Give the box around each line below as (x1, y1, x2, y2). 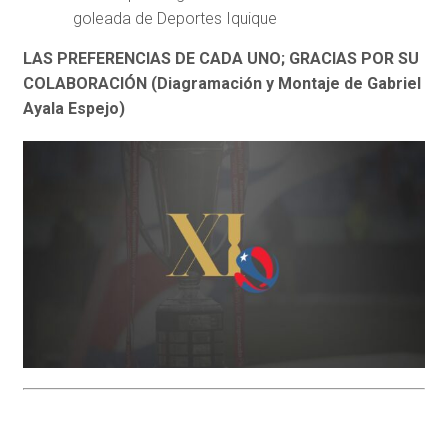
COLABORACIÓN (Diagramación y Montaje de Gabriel (22, 74, 421, 94)
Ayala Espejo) (22, 99, 125, 119)
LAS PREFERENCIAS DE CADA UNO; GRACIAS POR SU (22, 49, 419, 69)
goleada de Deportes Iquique (72, 9, 277, 29)
